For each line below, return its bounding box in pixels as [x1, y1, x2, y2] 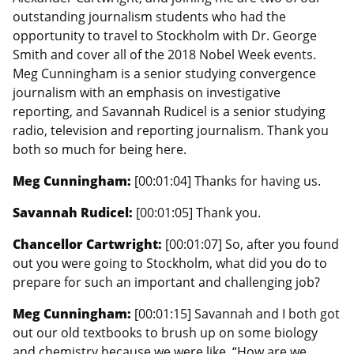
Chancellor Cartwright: [13, 235, 165, 253]
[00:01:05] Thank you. [136, 203, 261, 221]
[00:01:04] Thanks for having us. [134, 171, 321, 190]
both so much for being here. [13, 140, 186, 158]
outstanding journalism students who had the [13, 7, 286, 25]
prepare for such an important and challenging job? [13, 273, 320, 291]
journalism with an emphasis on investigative [13, 83, 281, 101]
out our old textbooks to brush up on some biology [13, 323, 318, 341]
